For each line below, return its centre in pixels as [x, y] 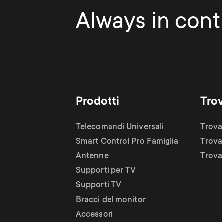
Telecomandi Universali [120, 127]
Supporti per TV [106, 171]
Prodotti [98, 102]
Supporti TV [99, 185]
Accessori [94, 215]
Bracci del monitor [111, 200]
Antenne [92, 156]
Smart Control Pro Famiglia [127, 142]
